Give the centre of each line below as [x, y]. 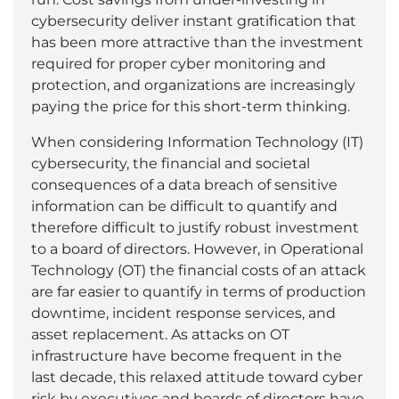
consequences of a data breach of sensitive [184, 184]
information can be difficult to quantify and [184, 206]
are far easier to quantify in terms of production [199, 291]
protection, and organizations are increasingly [193, 85]
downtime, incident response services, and [183, 313]
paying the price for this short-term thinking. [191, 106]
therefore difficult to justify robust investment [195, 227]
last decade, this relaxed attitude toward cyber [197, 377]
